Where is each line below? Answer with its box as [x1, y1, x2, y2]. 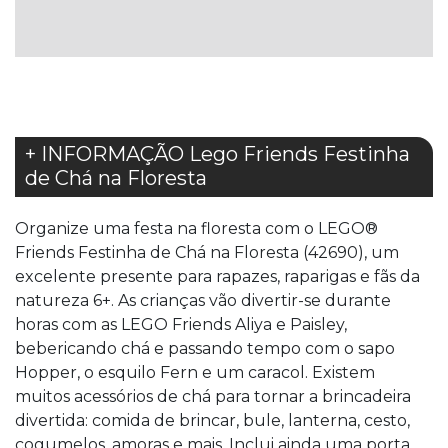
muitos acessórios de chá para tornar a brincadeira [15, 387, 411, 407]
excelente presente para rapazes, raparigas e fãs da [15, 267, 420, 287]
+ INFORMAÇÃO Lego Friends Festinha [25, 142, 410, 167]
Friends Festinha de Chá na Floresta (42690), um [15, 243, 399, 263]
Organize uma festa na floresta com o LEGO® [15, 219, 378, 239]
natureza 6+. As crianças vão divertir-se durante [15, 291, 391, 311]
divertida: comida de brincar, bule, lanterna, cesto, [15, 411, 410, 431]
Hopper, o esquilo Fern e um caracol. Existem [15, 363, 375, 383]
